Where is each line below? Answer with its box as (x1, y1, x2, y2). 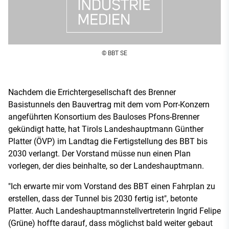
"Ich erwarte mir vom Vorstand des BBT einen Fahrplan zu (8, 181, 215, 191)
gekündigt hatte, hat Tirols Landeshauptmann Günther (8, 124, 203, 134)
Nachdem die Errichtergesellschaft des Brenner (8, 87, 176, 97)
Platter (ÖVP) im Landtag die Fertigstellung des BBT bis (8, 136, 208, 146)
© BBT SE (102, 49, 127, 57)
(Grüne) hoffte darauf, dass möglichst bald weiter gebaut (8, 218, 213, 228)
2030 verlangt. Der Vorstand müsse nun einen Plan (8, 148, 191, 158)
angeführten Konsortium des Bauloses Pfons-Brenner (8, 111, 199, 122)
